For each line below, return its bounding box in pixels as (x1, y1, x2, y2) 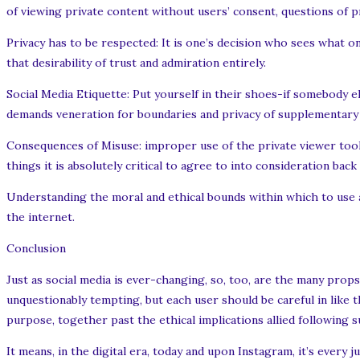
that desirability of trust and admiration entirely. (6, 55, 266, 71)
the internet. (6, 210, 75, 225)
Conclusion (6, 241, 66, 256)
